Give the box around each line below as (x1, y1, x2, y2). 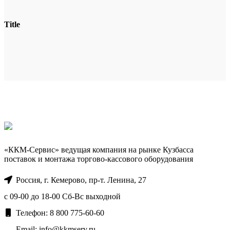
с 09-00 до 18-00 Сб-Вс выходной (4, 191, 121, 201)
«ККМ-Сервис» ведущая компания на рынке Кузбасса (4, 145, 194, 154)
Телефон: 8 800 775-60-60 (14, 208, 104, 217)
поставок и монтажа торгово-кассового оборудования (4, 154, 193, 163)
